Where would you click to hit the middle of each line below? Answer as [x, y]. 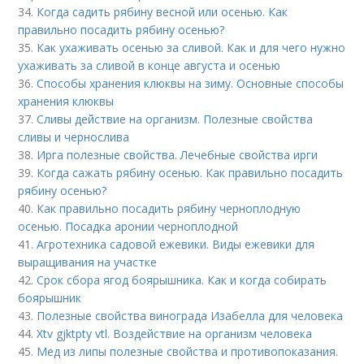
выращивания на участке [88, 262]
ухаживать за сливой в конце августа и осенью [149, 65]
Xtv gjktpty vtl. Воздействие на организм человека [175, 334]
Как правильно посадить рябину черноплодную [169, 208]
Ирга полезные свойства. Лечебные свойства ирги [178, 155]
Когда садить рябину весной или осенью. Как [162, 12]
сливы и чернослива [74, 137]
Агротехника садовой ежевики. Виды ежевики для [176, 244]
